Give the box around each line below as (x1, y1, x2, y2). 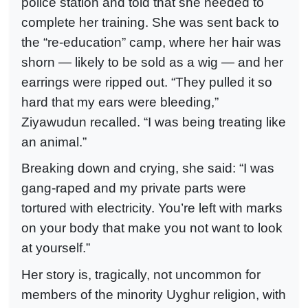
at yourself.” (21, 241, 90, 256)
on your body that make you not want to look (21, 221, 283, 236)
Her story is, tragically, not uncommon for (21, 267, 261, 283)
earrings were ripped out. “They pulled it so (21, 74, 272, 89)
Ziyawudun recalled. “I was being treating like (21, 114, 286, 129)
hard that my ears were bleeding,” (21, 94, 219, 109)
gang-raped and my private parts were (21, 181, 246, 196)
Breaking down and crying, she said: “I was (21, 161, 274, 176)
